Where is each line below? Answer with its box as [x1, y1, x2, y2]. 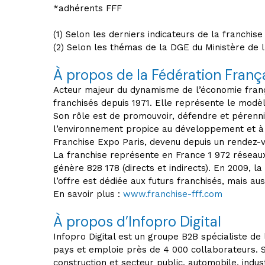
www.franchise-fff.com [123, 189, 222, 199]
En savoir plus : [53, 189, 123, 199]
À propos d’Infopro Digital [53, 212, 221, 231]
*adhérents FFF [53, 3, 122, 14]
